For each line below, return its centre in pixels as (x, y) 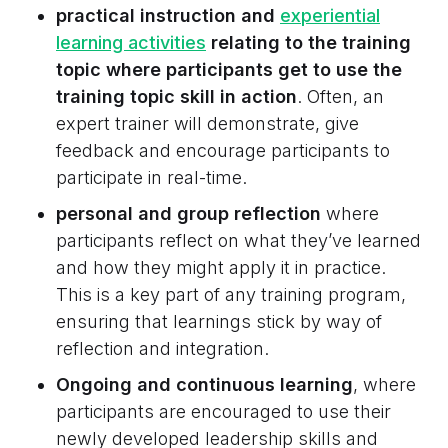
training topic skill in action (176, 97)
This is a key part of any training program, (231, 295)
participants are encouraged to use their (223, 412)
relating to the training (308, 43)
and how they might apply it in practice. (221, 268)
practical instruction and (168, 16)
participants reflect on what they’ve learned (238, 241)
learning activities (131, 43)
